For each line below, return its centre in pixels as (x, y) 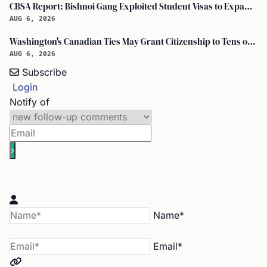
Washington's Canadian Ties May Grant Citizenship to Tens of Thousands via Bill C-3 (252, 42)
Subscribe (44, 72)
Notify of (30, 102)
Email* (168, 246)
